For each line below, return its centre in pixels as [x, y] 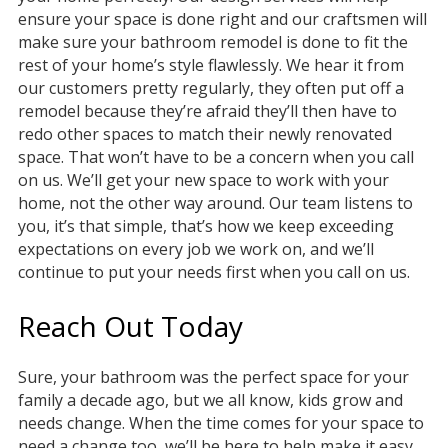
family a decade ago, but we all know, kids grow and [210, 400]
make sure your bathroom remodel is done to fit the [213, 42]
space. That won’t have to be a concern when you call [216, 157]
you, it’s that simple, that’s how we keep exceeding [206, 226]
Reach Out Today [130, 326]
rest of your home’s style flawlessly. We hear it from [211, 65]
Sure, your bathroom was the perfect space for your [213, 377]
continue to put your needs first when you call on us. [214, 272]
